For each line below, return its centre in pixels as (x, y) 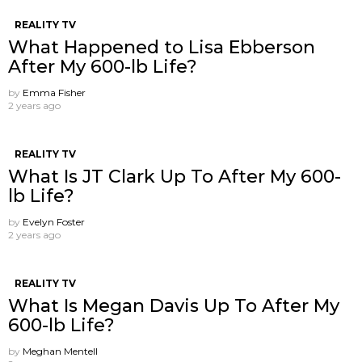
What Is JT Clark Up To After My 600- (175, 177)
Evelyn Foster (54, 222)
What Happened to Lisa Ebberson (162, 48)
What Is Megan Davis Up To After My (174, 306)
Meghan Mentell (60, 351)
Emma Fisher (54, 93)
